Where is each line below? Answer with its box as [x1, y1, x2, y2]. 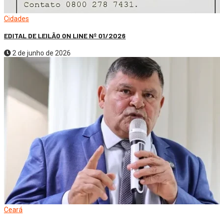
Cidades [4, 14, 29, 23]
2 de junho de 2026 [11, 49, 71, 57]
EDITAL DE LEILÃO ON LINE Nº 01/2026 [4, 31, 126, 40]
